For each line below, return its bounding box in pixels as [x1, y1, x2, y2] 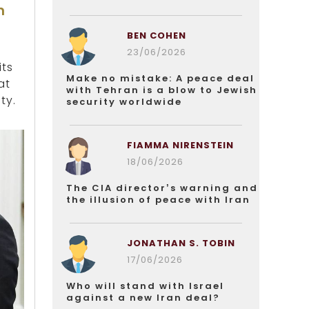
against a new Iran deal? [66, 291, 220, 304]
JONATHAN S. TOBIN [126, 237, 235, 250]
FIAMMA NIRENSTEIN [126, 139, 234, 152]
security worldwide [66, 95, 182, 108]
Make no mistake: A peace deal [66, 72, 255, 85]
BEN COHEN [126, 29, 186, 42]
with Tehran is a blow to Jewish [66, 83, 257, 97]
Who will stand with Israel [66, 279, 224, 292]
